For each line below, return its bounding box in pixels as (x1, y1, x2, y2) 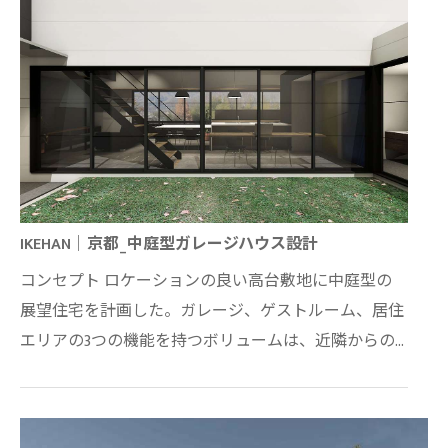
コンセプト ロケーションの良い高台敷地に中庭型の (20, 267, 392, 295)
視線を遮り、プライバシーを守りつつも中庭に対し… (20, 357, 396, 385)
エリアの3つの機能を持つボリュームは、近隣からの (20, 327, 395, 355)
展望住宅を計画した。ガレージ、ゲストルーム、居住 (20, 297, 404, 325)
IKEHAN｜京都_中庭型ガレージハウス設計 (20, 230, 318, 258)
